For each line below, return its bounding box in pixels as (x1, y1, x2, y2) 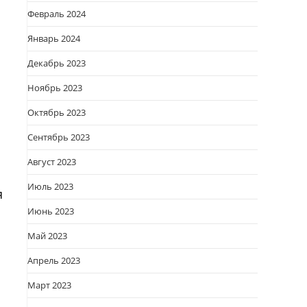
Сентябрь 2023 (27, 131, 90, 143)
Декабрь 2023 (27, 57, 86, 69)
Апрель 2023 (27, 254, 80, 267)
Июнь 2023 (27, 205, 74, 217)
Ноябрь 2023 (27, 82, 82, 94)
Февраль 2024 (27, 8, 86, 20)
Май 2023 (27, 230, 67, 242)
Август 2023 (27, 156, 76, 168)
